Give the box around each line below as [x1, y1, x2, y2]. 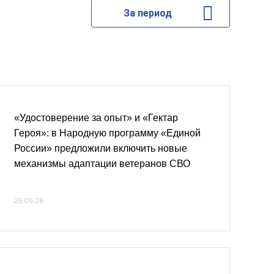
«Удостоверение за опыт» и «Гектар [14, 113, 178, 123]
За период [123, 7, 172, 19]
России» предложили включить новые [14, 143, 187, 154]
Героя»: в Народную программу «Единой [14, 128, 201, 138]
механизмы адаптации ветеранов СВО [14, 158, 190, 169]
